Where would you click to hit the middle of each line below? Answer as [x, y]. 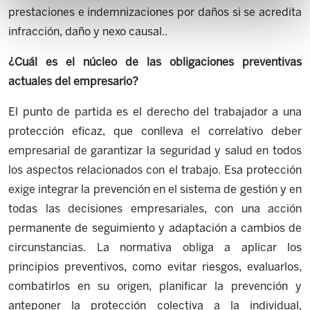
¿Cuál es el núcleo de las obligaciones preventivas [155, 62]
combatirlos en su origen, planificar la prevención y [155, 286]
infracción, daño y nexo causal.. [88, 31]
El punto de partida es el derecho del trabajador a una [155, 112]
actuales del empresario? [73, 81]
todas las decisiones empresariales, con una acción [155, 209]
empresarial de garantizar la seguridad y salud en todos [155, 151]
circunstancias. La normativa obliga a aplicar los [155, 247]
